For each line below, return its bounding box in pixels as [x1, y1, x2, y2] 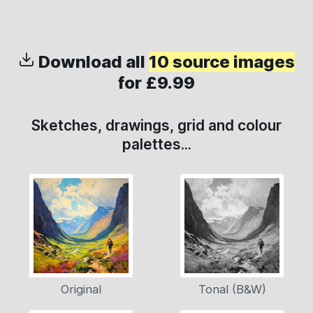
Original [61, 282, 101, 297]
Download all [35, 52, 149, 73]
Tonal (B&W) [198, 282, 266, 297]
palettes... [122, 136, 191, 154]
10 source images [149, 52, 295, 73]
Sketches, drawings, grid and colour [31, 117, 282, 135]
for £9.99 [118, 73, 195, 94]
